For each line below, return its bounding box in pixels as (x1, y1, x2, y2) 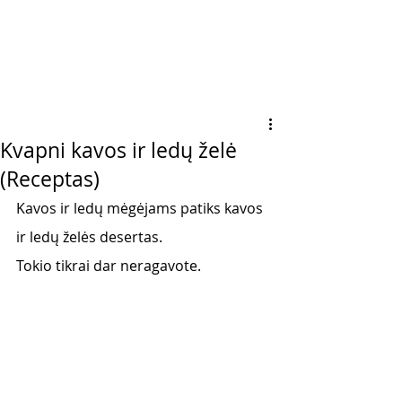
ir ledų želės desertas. (16, 227, 166, 247)
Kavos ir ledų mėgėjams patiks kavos (16, 198, 267, 218)
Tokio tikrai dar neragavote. (16, 256, 205, 275)
